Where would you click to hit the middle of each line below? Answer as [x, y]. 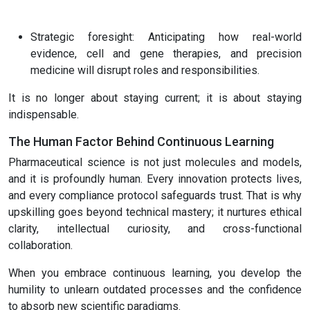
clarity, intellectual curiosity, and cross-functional [155, 229]
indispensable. [44, 115]
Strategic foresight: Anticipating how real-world [166, 37]
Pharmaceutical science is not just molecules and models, [155, 163]
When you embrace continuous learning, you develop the [155, 273]
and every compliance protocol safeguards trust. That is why [155, 196]
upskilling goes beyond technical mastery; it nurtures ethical [155, 212]
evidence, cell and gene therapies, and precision [166, 54]
